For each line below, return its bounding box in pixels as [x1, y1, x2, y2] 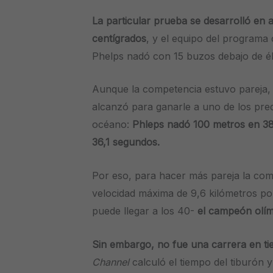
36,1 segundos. [92, 136, 160, 149]
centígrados [92, 32, 147, 44]
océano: [92, 118, 133, 131]
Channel [92, 255, 133, 268]
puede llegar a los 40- [92, 204, 198, 217]
